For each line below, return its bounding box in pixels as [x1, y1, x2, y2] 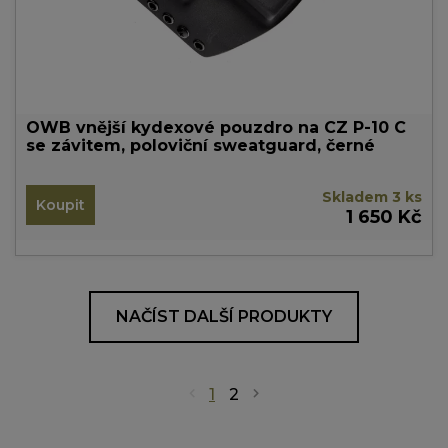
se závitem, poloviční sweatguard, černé [26, 136, 375, 155]
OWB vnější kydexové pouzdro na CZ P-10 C [26, 118, 406, 137]
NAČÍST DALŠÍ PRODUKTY [116, 307, 332, 326]
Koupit [36, 195, 85, 214]
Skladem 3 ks [321, 188, 422, 206]
